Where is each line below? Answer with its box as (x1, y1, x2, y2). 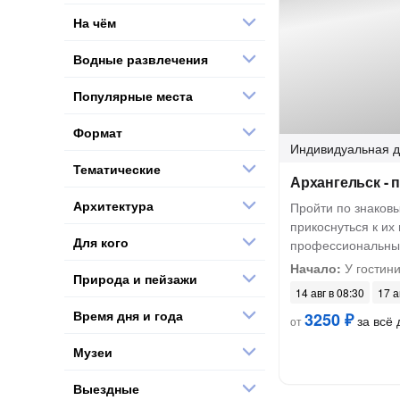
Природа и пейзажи (73, 269, 197, 287)
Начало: (290, 259, 341, 277)
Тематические (73, 159, 161, 178)
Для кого (73, 232, 129, 251)
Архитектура (73, 196, 154, 214)
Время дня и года (73, 305, 183, 324)
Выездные (73, 379, 139, 397)
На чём (73, 12, 116, 31)
